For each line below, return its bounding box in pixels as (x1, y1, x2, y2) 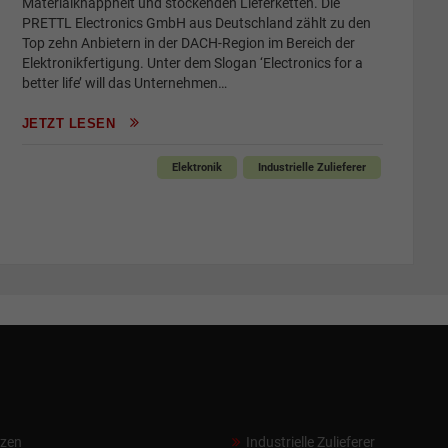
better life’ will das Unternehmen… (21, 75, 227, 92)
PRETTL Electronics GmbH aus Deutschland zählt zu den (21, 15, 371, 32)
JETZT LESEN (21, 116, 120, 132)
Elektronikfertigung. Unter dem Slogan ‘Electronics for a (21, 55, 363, 72)
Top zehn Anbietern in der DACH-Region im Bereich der (21, 35, 355, 52)
